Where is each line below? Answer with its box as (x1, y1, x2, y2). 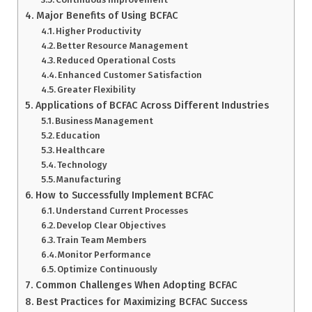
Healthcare (56, 145, 106, 156)
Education (56, 130, 101, 141)
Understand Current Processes (56, 205, 189, 217)
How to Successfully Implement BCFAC (35, 189, 214, 202)
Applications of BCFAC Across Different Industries (35, 99, 269, 112)
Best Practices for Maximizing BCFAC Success (36, 295, 247, 309)
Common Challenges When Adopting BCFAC (35, 279, 237, 292)
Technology (57, 159, 108, 171)
